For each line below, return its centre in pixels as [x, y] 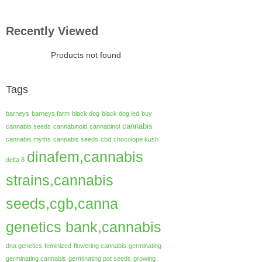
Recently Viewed [52, 31]
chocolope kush [136, 139]
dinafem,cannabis [85, 157]
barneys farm [51, 113]
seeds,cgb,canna [62, 204]
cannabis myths [28, 139]
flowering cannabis [100, 246]
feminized [58, 246]
